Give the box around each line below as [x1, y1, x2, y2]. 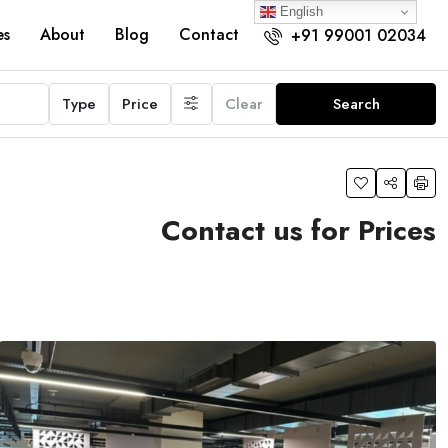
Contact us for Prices [161, 210, 436, 251]
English [276, 3, 323, 19]
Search [332, 93, 380, 115]
